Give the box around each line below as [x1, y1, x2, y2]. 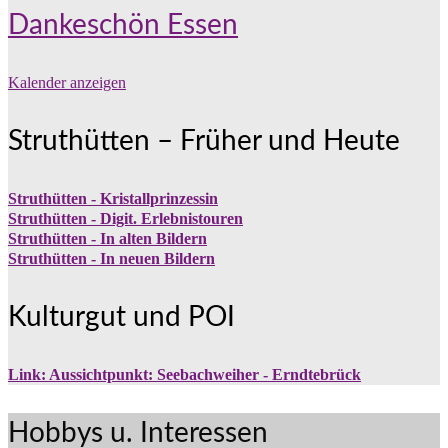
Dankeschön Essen [8, 11, 238, 40]
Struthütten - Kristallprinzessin [8, 190, 218, 208]
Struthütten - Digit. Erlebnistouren [8, 210, 243, 228]
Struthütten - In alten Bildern [8, 230, 207, 248]
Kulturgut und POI [8, 303, 235, 332]
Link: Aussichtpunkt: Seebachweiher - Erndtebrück [8, 366, 361, 384]
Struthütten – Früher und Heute [8, 127, 400, 156]
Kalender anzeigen [8, 74, 126, 92]
